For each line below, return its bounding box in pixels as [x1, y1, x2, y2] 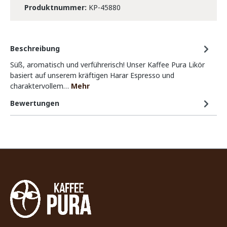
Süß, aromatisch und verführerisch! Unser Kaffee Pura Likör [10, 60, 205, 70]
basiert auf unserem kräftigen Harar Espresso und [10, 70, 174, 81]
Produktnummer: [24, 3, 89, 13]
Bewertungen [10, 98, 59, 108]
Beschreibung [10, 44, 60, 54]
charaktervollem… [10, 81, 71, 91]
